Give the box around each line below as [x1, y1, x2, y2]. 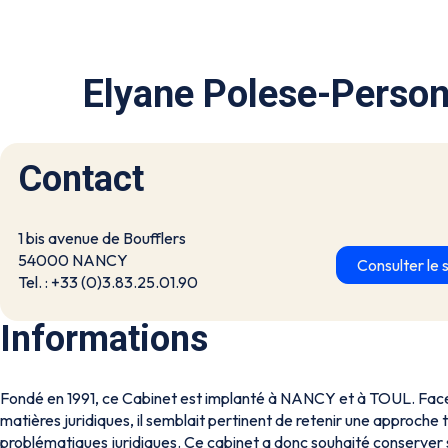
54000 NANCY [18, 250, 128, 270]
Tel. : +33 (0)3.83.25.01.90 [18, 272, 198, 292]
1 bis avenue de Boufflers [18, 228, 186, 248]
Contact [18, 158, 144, 200]
